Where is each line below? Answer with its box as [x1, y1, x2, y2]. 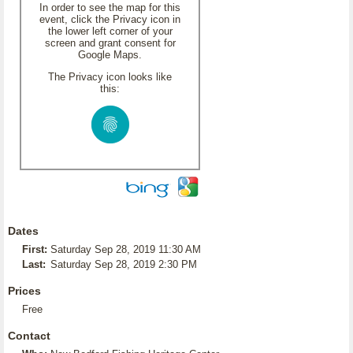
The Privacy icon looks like [48, 71, 172, 83]
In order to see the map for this [39, 2, 180, 13]
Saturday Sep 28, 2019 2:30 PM [50, 258, 197, 270]
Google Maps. [78, 49, 142, 61]
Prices [8, 284, 41, 297]
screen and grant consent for [44, 37, 176, 49]
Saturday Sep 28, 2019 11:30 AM [50, 243, 201, 255]
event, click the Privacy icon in [39, 13, 180, 25]
